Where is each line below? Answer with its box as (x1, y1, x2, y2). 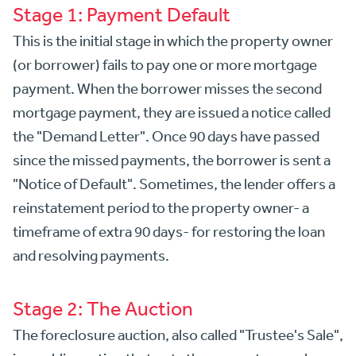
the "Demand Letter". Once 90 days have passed (13, 127, 319, 145)
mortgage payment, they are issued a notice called (13, 103, 331, 122)
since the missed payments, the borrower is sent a (13, 151, 331, 169)
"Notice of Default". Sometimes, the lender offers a (13, 175, 335, 193)
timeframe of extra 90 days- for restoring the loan (13, 222, 325, 241)
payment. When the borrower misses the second (13, 79, 322, 98)
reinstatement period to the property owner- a (13, 199, 309, 217)
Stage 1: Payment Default (13, 2, 230, 26)
